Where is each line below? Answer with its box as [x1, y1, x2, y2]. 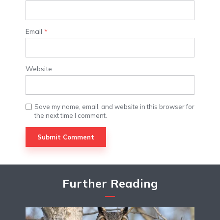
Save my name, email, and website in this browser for [34, 102, 194, 110]
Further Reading [62, 175, 158, 191]
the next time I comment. [34, 111, 107, 119]
